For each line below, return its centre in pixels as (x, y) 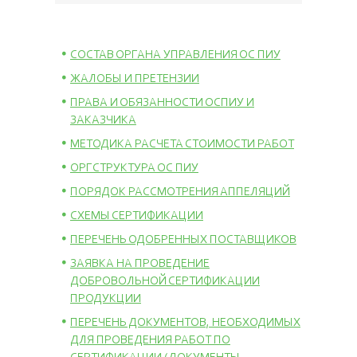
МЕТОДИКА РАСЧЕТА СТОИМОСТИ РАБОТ (182, 144)
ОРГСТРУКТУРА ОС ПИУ (134, 168)
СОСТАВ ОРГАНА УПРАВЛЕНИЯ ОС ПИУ (175, 55)
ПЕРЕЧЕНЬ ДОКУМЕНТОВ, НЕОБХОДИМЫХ (185, 323)
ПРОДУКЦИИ (106, 299)
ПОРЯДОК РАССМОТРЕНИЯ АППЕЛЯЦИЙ (180, 192)
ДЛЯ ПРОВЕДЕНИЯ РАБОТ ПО (150, 340)
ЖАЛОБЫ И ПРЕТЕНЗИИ (135, 79)
